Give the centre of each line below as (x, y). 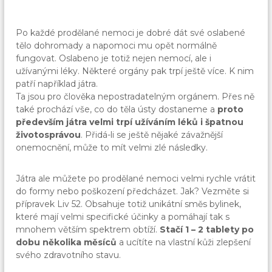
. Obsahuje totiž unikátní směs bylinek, (161, 204)
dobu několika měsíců (66, 243)
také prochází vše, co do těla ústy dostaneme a (117, 110)
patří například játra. (57, 84)
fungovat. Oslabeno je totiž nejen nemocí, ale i (114, 59)
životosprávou (49, 135)
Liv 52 (69, 204)
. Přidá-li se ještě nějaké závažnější (152, 135)
